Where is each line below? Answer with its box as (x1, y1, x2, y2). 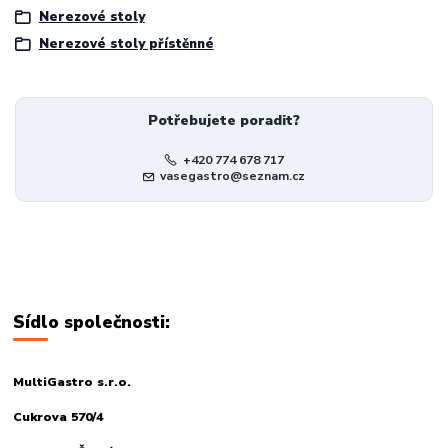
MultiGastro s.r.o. (13, 373, 132, 390)
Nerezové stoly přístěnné (38, 35, 214, 54)
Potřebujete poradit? (147, 110, 300, 130)
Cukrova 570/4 (13, 408, 104, 425)
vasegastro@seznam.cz (160, 167, 306, 184)
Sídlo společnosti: (13, 309, 171, 334)
